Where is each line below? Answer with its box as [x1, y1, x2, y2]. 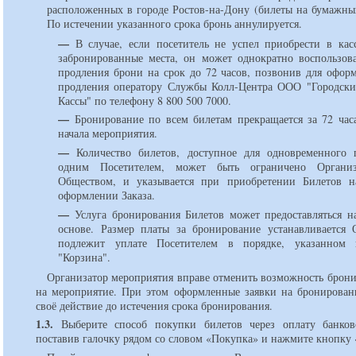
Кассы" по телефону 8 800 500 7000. [58, 92, 232, 108]
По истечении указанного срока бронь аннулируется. [47, 15, 303, 31]
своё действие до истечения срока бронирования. [36, 297, 273, 313]
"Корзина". [58, 249, 111, 265]
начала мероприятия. [58, 126, 158, 141]
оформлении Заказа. [58, 188, 156, 203]
